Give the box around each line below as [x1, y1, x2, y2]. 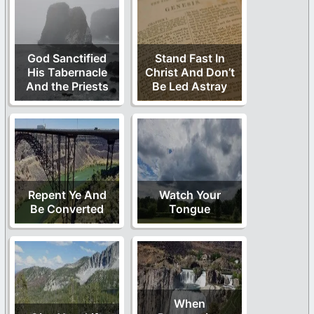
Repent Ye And [27, 188, 107, 203]
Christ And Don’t [144, 65, 235, 80]
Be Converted [30, 202, 104, 217]
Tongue [169, 202, 210, 217]
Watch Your [158, 188, 221, 203]
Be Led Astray [152, 79, 227, 94]
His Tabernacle [27, 65, 107, 80]
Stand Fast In [154, 51, 225, 66]
